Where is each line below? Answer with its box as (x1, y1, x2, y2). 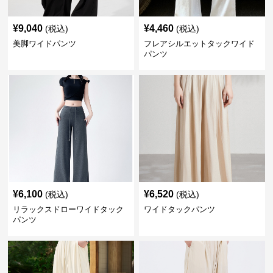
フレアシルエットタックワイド (143, 39, 255, 48)
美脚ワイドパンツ (13, 39, 77, 48)
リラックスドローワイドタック (13, 205, 124, 214)
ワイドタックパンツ (143, 205, 215, 214)
